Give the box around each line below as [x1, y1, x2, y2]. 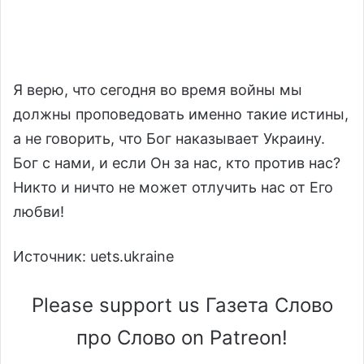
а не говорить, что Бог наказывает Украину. [13, 129, 325, 147]
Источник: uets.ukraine [13, 247, 174, 265]
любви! [13, 202, 64, 220]
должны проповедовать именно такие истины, [13, 105, 349, 123]
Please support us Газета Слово [31, 292, 333, 317]
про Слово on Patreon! [76, 325, 288, 349]
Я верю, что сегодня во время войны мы [13, 80, 302, 98]
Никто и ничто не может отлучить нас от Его [13, 178, 333, 196]
